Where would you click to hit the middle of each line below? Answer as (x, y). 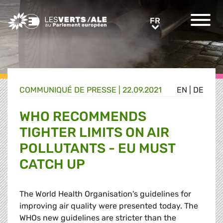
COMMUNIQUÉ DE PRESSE (68, 90)
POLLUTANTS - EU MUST (97, 149)
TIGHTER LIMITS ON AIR (94, 133)
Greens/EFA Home (41, 18)
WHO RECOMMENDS (83, 117)
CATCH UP (52, 165)
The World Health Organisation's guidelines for (105, 194)
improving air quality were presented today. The (109, 206)
